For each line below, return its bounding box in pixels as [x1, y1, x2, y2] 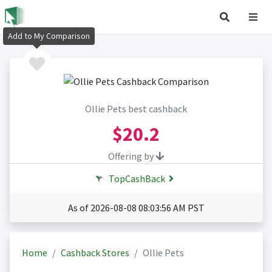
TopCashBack [107, 172, 165, 185]
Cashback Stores [60, 246, 129, 259]
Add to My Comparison [8, 30, 90, 42]
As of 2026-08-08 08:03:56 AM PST [67, 202, 205, 214]
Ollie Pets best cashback [85, 103, 187, 115]
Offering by [108, 150, 155, 163]
